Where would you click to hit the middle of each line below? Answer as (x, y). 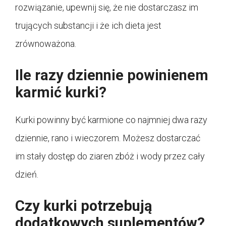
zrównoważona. (46, 44)
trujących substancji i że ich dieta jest (88, 26)
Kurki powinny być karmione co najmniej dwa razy (111, 120)
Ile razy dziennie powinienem (112, 75)
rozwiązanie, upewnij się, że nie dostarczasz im (107, 8)
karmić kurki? (61, 93)
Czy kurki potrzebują (84, 206)
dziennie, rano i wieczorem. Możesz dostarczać (108, 138)
